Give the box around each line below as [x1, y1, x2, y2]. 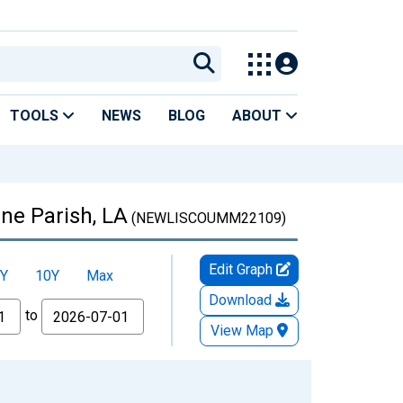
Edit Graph [208, 260, 276, 278]
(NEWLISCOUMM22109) [128, 209, 286, 227]
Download [209, 291, 275, 309]
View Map [210, 321, 273, 339]
